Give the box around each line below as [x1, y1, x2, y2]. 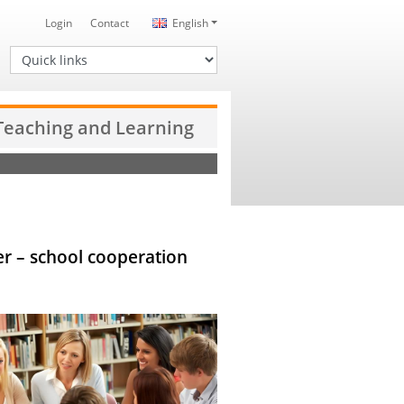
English [171, 15, 208, 31]
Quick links [8, 45, 67, 61]
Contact [89, 15, 129, 31]
